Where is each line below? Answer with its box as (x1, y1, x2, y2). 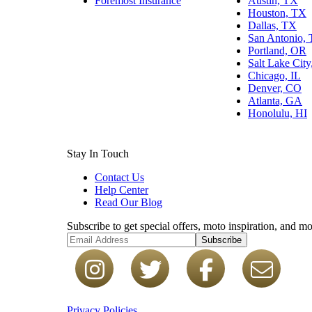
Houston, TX (248, 6, 306, 19)
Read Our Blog (95, 196, 162, 208)
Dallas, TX (248, 19, 297, 31)
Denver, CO (248, 81, 302, 94)
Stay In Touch (67, 147, 129, 159)
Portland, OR (248, 44, 306, 56)
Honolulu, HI (248, 107, 307, 119)
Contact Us (95, 171, 144, 183)
